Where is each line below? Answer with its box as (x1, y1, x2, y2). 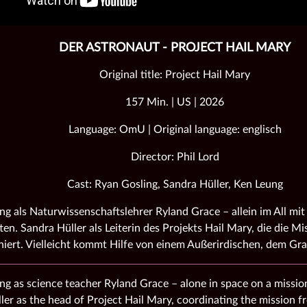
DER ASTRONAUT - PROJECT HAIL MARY (59, 41, 291, 54)
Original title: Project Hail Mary (99, 69, 250, 80)
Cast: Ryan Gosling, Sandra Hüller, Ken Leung (66, 178, 283, 190)
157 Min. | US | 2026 (125, 96, 224, 108)
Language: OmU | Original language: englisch (68, 123, 282, 135)
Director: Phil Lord (130, 151, 219, 162)
